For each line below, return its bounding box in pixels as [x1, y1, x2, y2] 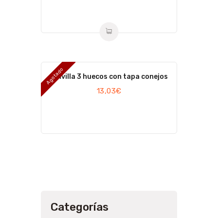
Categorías [51, 200, 109, 214]
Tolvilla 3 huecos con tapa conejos [50, 73, 168, 81]
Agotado [45, 66, 65, 86]
